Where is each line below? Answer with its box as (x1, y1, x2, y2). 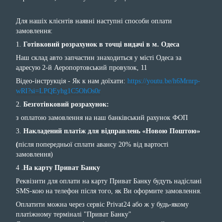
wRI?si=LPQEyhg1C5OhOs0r (16, 87, 101, 95)
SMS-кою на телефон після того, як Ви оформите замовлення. (16, 187, 202, 195)
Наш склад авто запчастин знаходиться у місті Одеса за (16, 54, 181, 61)
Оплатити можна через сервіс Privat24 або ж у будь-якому (16, 200, 189, 208)
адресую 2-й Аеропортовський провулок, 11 (16, 63, 147, 71)
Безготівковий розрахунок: (21, 100, 109, 108)
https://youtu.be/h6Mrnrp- (127, 77, 200, 85)
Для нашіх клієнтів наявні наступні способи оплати (16, 17, 172, 25)
